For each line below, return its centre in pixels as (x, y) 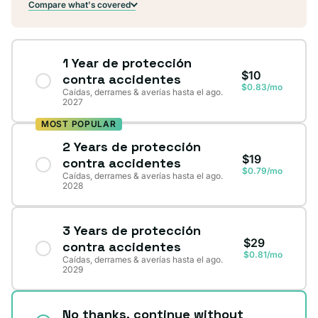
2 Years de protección (132, 146)
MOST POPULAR (79, 124)
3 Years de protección (132, 230)
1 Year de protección (127, 62)
